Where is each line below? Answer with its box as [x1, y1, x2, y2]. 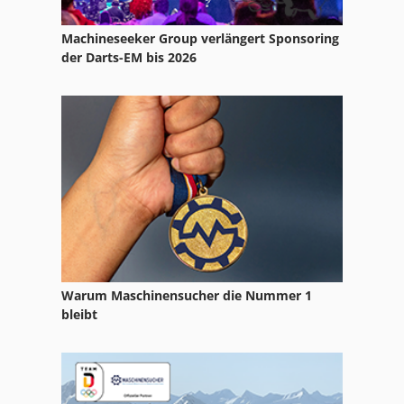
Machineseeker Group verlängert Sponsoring [61, 29, 339, 47]
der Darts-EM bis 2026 [61, 48, 197, 66]
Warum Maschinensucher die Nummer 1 [61, 287, 312, 305]
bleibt [61, 306, 97, 324]
